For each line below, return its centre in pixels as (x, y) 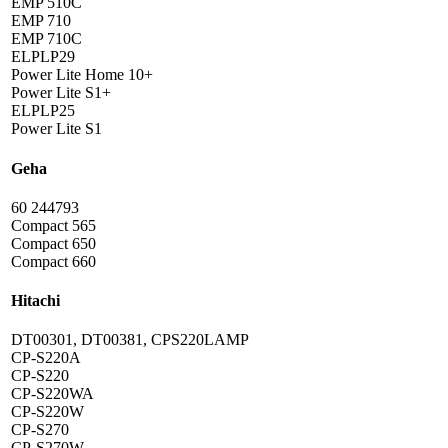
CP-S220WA (52, 394)
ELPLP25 (43, 111)
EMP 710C (46, 39)
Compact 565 (53, 225)
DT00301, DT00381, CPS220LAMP (130, 340)
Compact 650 (53, 243)
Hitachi (35, 301)
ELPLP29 (43, 57)
